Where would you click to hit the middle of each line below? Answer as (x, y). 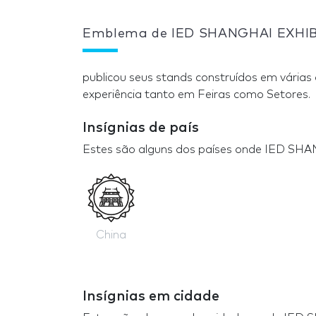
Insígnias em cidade (151, 296)
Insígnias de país (141, 128)
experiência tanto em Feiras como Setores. (196, 95)
